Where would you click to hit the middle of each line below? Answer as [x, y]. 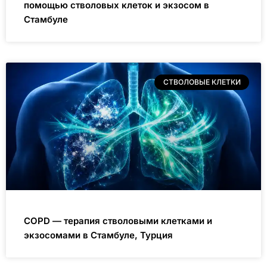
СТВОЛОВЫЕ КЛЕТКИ [202, 82]
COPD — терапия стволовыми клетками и [118, 221]
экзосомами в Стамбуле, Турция [98, 235]
